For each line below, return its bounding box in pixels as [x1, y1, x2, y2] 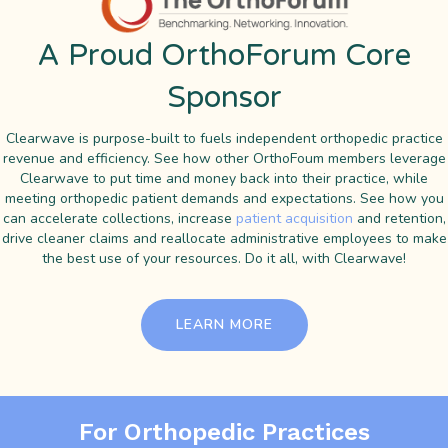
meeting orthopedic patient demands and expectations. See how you [4, 189, 444, 209]
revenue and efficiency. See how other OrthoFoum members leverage [2, 149, 446, 169]
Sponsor [166, 79, 282, 117]
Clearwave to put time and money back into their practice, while [20, 169, 428, 189]
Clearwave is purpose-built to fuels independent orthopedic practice [5, 129, 443, 149]
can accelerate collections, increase [2, 209, 236, 229]
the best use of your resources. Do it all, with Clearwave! [42, 249, 406, 269]
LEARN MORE [175, 315, 273, 335]
